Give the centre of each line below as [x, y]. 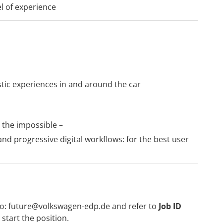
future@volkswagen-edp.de [59, 206]
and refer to [134, 206]
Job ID [170, 206]
